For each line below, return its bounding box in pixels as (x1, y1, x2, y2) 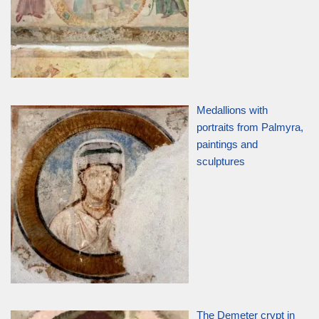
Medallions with (197, 104, 268, 117)
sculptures (197, 155, 246, 168)
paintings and (197, 138, 258, 151)
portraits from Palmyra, (197, 121, 304, 134)
